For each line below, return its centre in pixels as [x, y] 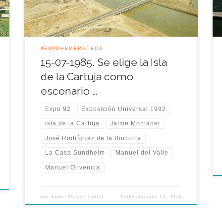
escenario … [69, 91]
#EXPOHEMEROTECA [72, 48]
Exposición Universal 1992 [124, 109]
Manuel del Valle [142, 153]
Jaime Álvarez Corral [77, 196]
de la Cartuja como [87, 77]
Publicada [134, 196]
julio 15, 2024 [164, 196]
